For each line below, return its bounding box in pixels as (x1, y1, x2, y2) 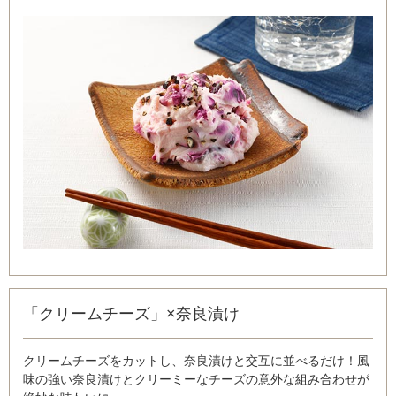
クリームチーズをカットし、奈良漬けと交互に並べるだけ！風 (23, 354, 369, 369)
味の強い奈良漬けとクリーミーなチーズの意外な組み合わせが (23, 372, 369, 387)
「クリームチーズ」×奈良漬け (23, 305, 240, 324)
